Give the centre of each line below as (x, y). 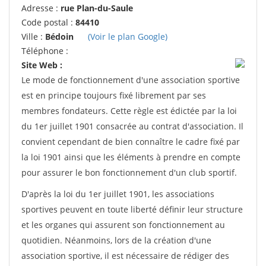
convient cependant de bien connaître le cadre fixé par (131, 142)
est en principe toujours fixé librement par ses (114, 95)
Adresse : (41, 8)
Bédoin (59, 37)
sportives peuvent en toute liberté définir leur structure (132, 209)
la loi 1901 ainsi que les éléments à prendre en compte (131, 157)
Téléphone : (45, 51)
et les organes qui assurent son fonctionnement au (123, 225)
